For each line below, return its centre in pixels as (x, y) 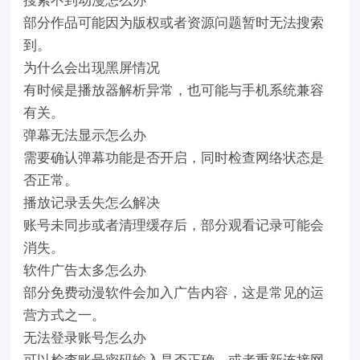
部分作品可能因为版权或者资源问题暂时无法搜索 (173, 21)
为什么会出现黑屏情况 (91, 66)
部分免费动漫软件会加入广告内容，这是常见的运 (173, 291)
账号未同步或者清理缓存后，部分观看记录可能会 (173, 224)
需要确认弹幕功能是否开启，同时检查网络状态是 (173, 156)
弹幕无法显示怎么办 (84, 134)
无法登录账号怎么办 (84, 336)
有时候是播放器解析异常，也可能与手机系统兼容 (173, 89)
